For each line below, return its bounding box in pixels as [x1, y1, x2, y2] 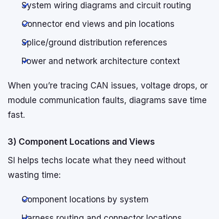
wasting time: [8, 170, 61, 180]
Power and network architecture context [22, 56, 180, 66]
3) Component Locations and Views [8, 136, 155, 147]
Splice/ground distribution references [22, 38, 167, 48]
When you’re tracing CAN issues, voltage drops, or [8, 81, 208, 91]
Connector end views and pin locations [22, 19, 175, 29]
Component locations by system [22, 195, 149, 205]
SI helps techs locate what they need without [8, 155, 186, 166]
